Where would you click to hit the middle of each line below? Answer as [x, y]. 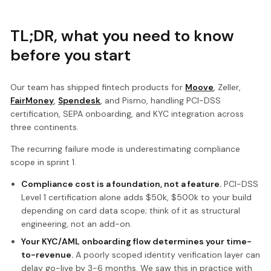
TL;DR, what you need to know [122, 36]
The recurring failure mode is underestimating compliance [126, 149]
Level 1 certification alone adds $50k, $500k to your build [136, 198]
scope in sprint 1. [44, 162]
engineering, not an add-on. [76, 224]
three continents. [45, 127]
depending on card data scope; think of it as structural [130, 211]
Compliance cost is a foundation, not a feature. [121, 184]
